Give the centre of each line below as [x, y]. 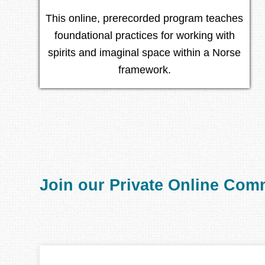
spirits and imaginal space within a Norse [145, 53]
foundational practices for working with [144, 36]
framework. [144, 70]
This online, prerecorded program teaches [145, 19]
